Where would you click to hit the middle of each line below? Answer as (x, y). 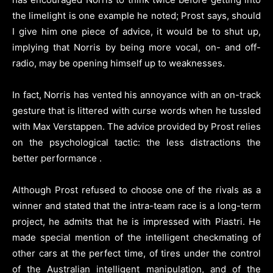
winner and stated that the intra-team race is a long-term (136, 205)
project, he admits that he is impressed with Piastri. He (136, 221)
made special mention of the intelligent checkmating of (136, 237)
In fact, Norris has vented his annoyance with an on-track (136, 94)
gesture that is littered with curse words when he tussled (136, 110)
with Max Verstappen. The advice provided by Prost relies (136, 126)
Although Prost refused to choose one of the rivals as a (136, 190)
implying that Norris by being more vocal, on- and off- (136, 47)
